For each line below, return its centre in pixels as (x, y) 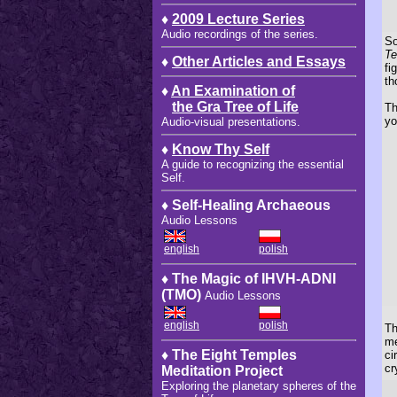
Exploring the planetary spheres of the (259, 385)
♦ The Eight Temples (229, 354)
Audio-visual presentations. (231, 121)
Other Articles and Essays (259, 61)
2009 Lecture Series (238, 19)
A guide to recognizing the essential (253, 164)
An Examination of (233, 90)
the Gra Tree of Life (235, 106)
